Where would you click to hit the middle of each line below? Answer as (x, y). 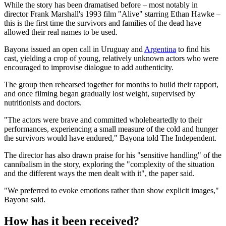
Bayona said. (25, 200)
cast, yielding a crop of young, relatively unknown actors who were (111, 59)
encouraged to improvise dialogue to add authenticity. (90, 68)
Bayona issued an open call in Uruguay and (74, 49)
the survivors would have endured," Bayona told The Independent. (110, 138)
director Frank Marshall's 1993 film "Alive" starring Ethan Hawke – (112, 14)
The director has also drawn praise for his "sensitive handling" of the (113, 155)
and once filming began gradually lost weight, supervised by (100, 94)
